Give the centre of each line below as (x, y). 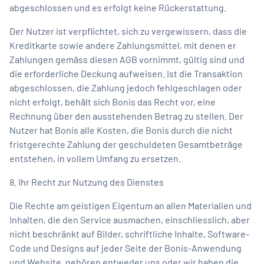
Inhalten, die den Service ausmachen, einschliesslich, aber (130, 219)
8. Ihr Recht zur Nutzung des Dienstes (87, 181)
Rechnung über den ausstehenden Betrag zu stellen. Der (126, 115)
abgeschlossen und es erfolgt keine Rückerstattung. (118, 7)
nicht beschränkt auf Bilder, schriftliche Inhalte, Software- (129, 233)
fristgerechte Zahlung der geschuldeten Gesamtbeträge (126, 144)
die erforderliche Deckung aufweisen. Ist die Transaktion (126, 73)
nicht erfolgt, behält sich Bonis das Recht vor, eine (113, 101)
